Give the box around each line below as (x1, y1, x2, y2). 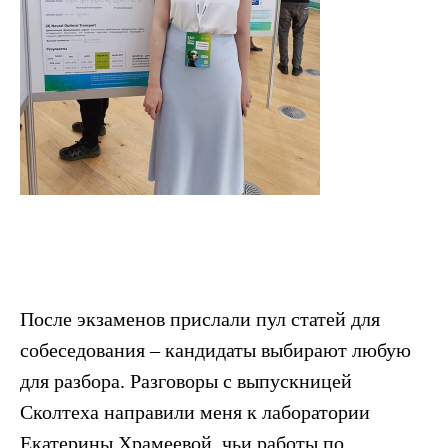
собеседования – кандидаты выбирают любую (20, 338, 411, 361)
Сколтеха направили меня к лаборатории (20, 400, 370, 423)
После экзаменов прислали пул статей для (20, 307, 380, 330)
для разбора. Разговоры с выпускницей (20, 369, 352, 392)
